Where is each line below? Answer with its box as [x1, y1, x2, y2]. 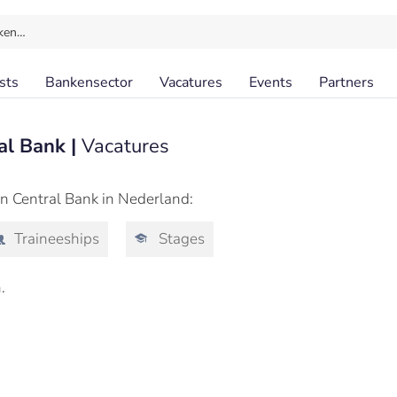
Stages [155, 229, 205, 249]
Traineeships [11, 229, 99, 249]
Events [249, 73, 292, 92]
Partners [319, 73, 374, 92]
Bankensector [45, 73, 133, 92]
